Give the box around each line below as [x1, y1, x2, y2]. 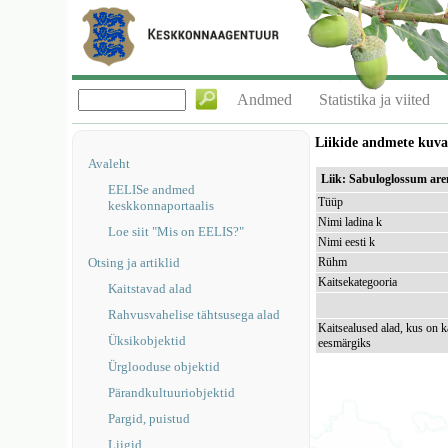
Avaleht [88, 156, 131, 171]
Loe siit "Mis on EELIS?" [108, 224, 245, 239]
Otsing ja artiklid [88, 255, 181, 270]
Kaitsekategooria [318, 275, 398, 289]
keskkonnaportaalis [108, 198, 215, 213]
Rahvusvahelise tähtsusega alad [108, 307, 281, 322]
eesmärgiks [318, 336, 372, 350]
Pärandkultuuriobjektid [108, 385, 236, 400]
